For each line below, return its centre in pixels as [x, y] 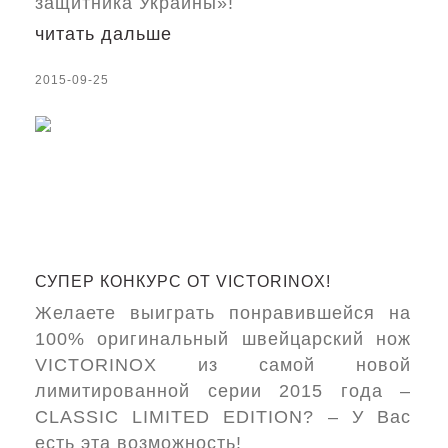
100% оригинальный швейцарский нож [223, 339]
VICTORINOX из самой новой [223, 365]
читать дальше [103, 34]
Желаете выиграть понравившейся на [223, 313]
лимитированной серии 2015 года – [223, 391]
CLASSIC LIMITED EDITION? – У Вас [223, 417]
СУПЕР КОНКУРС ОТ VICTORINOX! [183, 281]
